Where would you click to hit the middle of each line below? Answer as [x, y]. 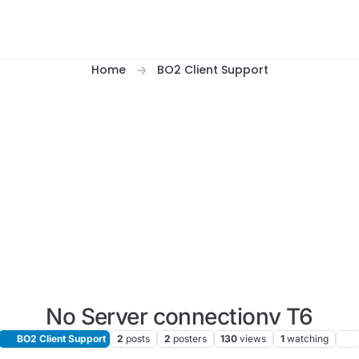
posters [190, 339]
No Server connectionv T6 [179, 317]
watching [308, 339]
